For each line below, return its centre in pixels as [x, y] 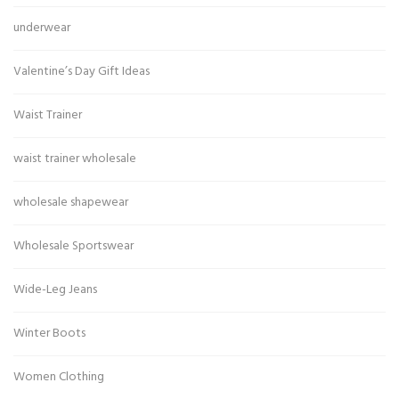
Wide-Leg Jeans [55, 290]
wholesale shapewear [71, 203]
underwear [42, 28]
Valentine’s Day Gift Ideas [81, 72]
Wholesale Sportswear [73, 247]
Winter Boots [49, 334]
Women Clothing [59, 378]
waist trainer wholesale [75, 159]
